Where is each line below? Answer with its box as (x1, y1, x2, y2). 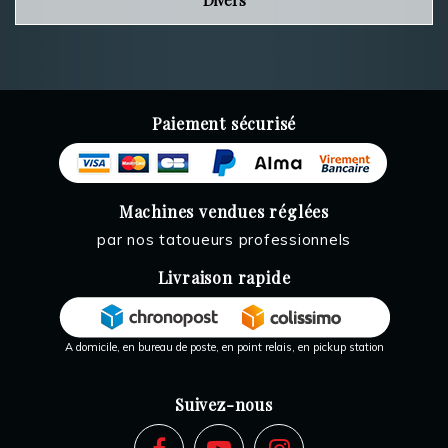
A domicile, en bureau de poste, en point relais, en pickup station (64, 340, 384, 354)
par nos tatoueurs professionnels (97, 230, 351, 249)
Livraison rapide (157, 267, 291, 288)
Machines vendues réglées (118, 201, 330, 222)
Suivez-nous (175, 394, 273, 415)
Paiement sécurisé (151, 113, 297, 134)
